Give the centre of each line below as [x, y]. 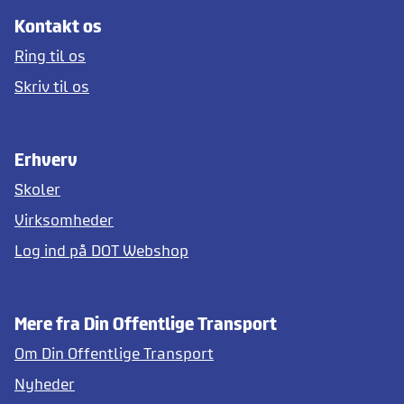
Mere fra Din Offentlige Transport [146, 323]
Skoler [37, 189]
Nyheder [45, 384]
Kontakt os [58, 26]
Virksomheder [64, 220]
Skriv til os [52, 86]
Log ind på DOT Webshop [101, 250]
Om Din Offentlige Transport [114, 353]
